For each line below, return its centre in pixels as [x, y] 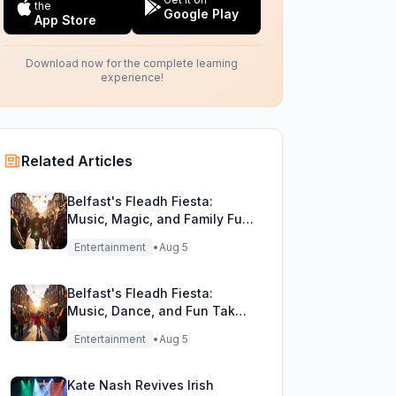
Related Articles [76, 161]
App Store [66, 20]
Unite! [85, 236]
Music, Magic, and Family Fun [158, 219]
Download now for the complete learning [132, 63]
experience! [132, 77]
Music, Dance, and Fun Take [155, 311]
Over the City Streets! [133, 328]
